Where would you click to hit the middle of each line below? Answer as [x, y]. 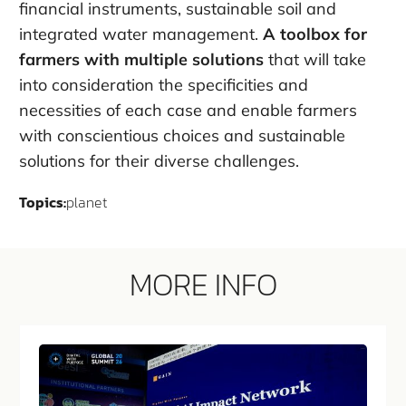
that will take [315, 59]
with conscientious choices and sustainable [182, 135]
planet [87, 202]
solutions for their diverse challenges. [159, 160]
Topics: [43, 202]
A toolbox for [315, 34]
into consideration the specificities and [164, 84]
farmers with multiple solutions [141, 59]
